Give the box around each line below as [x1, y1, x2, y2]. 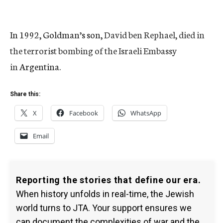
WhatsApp [130, 109, 161, 117]
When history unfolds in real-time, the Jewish [16, 189, 194, 199]
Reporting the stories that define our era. [16, 175, 201, 185]
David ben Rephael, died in [104, 28, 205, 41]
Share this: [10, 91, 40, 98]
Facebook [69, 109, 98, 117]
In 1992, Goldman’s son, [10, 28, 104, 41]
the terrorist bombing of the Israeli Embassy [10, 44, 177, 57]
